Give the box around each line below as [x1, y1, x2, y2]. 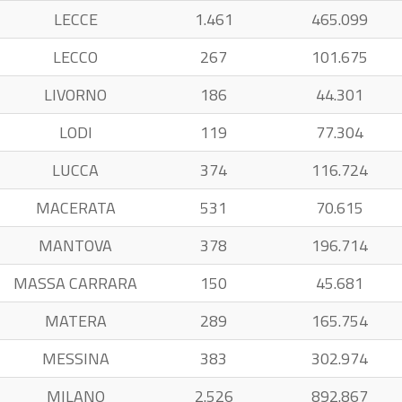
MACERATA [35, 196, 116, 220]
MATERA [44, 309, 107, 333]
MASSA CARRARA [13, 271, 137, 295]
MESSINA [41, 346, 109, 371]
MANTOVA [39, 233, 112, 258]
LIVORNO [44, 83, 107, 107]
